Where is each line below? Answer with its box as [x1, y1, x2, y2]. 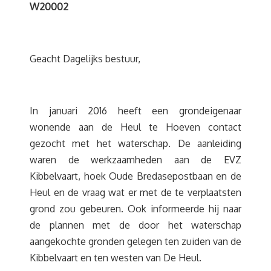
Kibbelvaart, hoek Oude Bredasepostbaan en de [30, 170, 241, 182]
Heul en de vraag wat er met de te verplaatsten [30, 186, 241, 198]
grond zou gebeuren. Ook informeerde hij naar [30, 203, 241, 215]
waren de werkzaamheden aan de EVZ [30, 154, 241, 166]
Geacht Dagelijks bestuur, [30, 53, 140, 65]
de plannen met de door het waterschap [30, 219, 241, 231]
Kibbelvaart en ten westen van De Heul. [30, 252, 201, 264]
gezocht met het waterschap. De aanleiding [30, 137, 241, 149]
